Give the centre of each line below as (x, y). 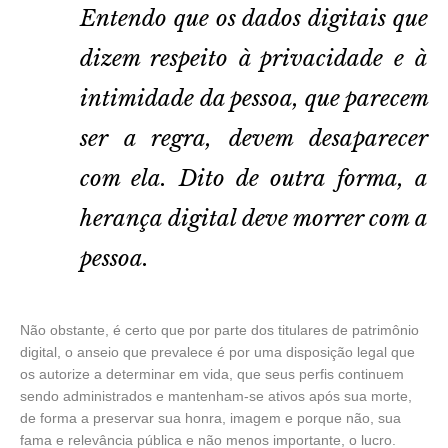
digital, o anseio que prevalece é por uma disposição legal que (217, 351)
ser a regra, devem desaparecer (254, 138)
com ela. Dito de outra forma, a (254, 178)
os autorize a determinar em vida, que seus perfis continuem (212, 373)
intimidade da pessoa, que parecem (254, 98)
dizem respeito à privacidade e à (254, 58)
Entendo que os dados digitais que (254, 18)
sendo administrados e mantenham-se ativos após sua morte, (216, 395)
